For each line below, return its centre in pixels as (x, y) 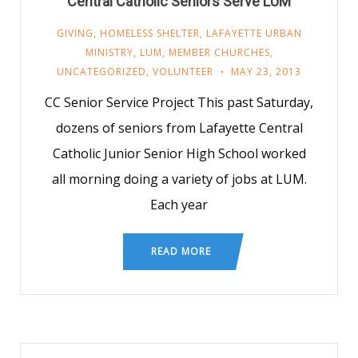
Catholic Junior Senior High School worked (179, 153)
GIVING (75, 33)
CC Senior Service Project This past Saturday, (179, 102)
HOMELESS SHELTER (149, 33)
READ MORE (181, 251)
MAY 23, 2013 (266, 72)
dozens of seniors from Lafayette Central (179, 128)
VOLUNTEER (183, 72)
